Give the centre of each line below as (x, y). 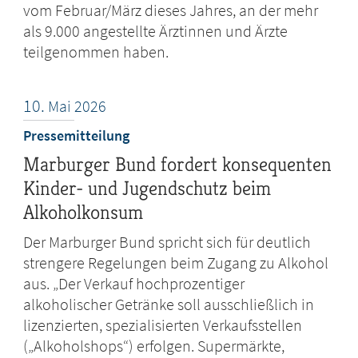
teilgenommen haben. (96, 52)
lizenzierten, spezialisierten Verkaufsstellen (163, 325)
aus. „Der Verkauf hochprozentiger (134, 284)
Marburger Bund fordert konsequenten (178, 165)
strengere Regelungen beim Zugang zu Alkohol (176, 263)
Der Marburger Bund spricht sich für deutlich (167, 242)
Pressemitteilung (77, 136)
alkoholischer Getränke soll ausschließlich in (169, 304)
